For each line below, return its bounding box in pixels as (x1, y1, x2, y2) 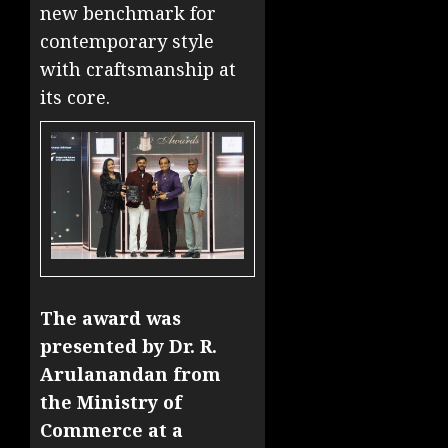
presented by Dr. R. (40, 333, 217, 358)
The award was (40, 305, 181, 330)
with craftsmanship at (40, 56, 236, 81)
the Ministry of (40, 389, 182, 414)
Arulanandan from (40, 361, 221, 386)
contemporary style (40, 28, 214, 53)
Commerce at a (40, 417, 183, 442)
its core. (40, 84, 110, 109)
